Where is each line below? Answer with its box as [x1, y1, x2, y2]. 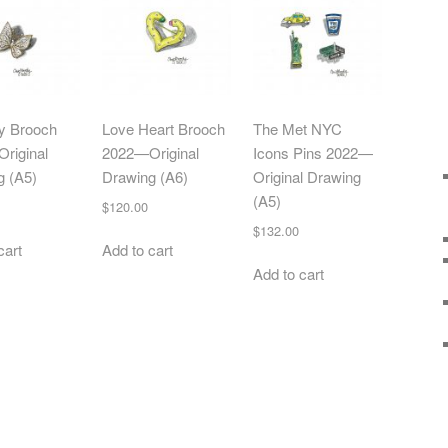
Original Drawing [252, 166, 361, 188]
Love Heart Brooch [101, 118, 225, 140]
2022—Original [101, 142, 199, 164]
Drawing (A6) [101, 166, 188, 188]
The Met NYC [252, 118, 342, 140]
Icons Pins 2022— [252, 142, 373, 164]
